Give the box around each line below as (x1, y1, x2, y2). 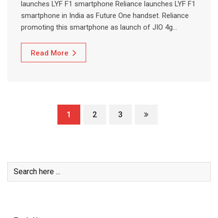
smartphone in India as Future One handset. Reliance (21, 11, 189, 20)
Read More (31, 48, 69, 57)
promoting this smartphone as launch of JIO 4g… (21, 22, 177, 32)
